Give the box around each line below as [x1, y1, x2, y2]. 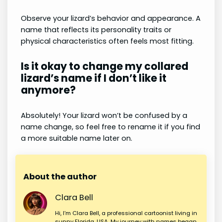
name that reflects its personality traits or [20, 25, 171, 35]
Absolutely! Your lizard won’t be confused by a [20, 110, 187, 120]
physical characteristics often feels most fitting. [20, 36, 194, 47]
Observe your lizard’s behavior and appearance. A [20, 13, 201, 24]
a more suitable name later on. [20, 133, 132, 143]
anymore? [20, 83, 76, 98]
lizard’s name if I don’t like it [20, 71, 166, 86]
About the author [23, 171, 97, 183]
